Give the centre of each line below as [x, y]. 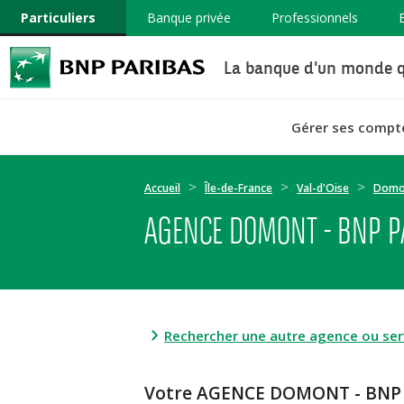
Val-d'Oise [323, 188]
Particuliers [58, 18]
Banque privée [188, 18]
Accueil [162, 188]
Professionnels [314, 18]
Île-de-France [239, 188]
